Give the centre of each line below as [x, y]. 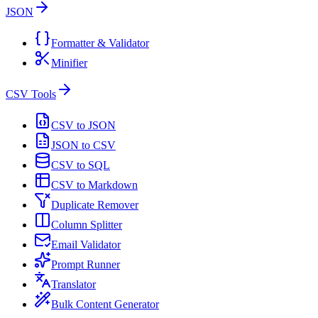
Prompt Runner [86, 264]
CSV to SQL [81, 165]
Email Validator [86, 244]
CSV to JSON [83, 125]
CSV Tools [31, 94]
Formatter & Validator [100, 43]
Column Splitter [87, 224]
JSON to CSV [83, 145]
